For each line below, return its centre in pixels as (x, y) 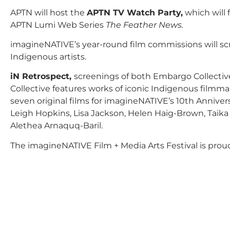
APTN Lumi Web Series (58, 25)
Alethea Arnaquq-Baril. (56, 126)
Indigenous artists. (49, 56)
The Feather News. (146, 25)
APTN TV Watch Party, (135, 12)
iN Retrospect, (42, 76)
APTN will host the (49, 12)
